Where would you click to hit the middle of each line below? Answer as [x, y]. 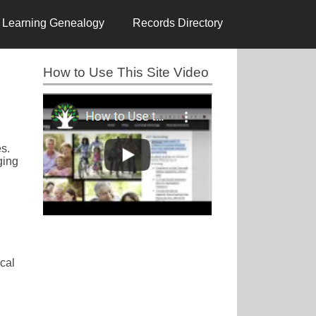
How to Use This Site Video [126, 73]
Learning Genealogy [53, 23]
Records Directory [178, 23]
